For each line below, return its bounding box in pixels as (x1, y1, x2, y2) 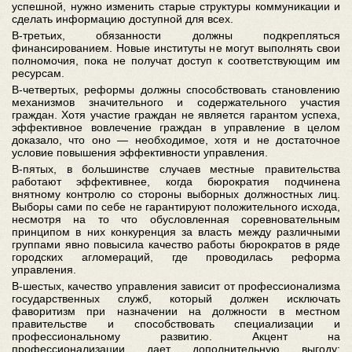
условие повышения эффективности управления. (12, 146, 268, 159)
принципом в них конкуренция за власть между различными (12, 225, 340, 238)
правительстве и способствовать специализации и (12, 317, 340, 330)
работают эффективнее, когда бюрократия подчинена (12, 175, 340, 188)
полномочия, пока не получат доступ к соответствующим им (12, 54, 340, 67)
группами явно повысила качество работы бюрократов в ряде (12, 238, 340, 251)
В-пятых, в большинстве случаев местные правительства (12, 163, 340, 175)
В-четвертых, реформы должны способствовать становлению (12, 83, 340, 96)
